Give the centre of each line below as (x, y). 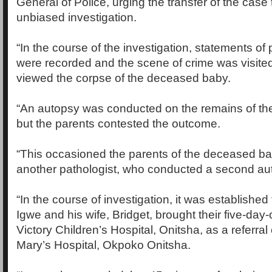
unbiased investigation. (76, 17)
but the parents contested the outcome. (118, 123)
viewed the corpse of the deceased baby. (124, 78)
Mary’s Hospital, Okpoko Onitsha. (104, 245)
